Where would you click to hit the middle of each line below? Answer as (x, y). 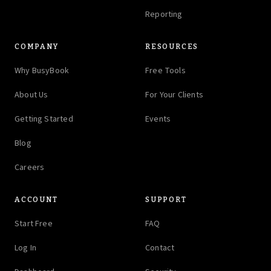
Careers (30, 168)
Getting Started (44, 119)
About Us (31, 95)
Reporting (164, 15)
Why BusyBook (42, 71)
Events (158, 119)
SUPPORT (166, 200)
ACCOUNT (36, 200)
